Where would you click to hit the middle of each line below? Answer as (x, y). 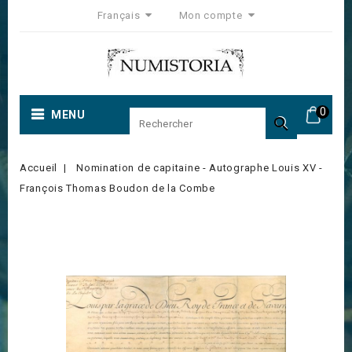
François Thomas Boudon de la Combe (117, 188)
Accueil (38, 168)
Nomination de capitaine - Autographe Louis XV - (200, 168)
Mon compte (211, 15)
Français (120, 15)
